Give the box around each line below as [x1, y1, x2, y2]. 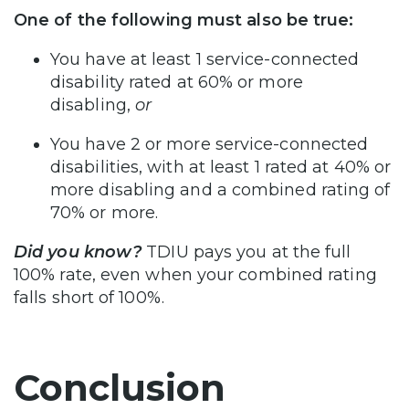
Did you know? [14, 242, 142, 263]
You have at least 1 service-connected [50, 49, 360, 70]
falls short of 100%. [14, 288, 169, 309]
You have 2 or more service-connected [50, 134, 369, 155]
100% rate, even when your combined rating [14, 265, 377, 286]
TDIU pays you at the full [142, 242, 351, 263]
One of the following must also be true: [14, 10, 354, 31]
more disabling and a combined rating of [50, 180, 391, 201]
